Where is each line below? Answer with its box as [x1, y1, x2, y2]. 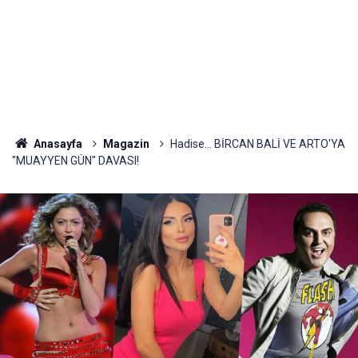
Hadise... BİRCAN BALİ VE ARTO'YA [169, 137, 345, 150]
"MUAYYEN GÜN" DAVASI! [12, 154, 139, 167]
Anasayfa [30, 137, 82, 150]
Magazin [102, 137, 149, 150]
